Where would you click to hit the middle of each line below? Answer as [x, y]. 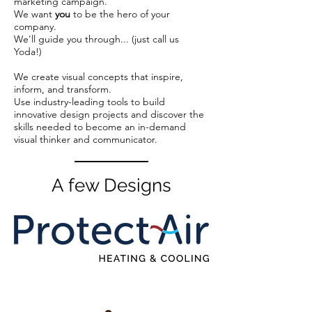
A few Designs [111, 185]
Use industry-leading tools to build [89, 102]
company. [38, 26]
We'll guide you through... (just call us [96, 39]
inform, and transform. [63, 89]
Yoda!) [28, 52]
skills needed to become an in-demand [100, 127]
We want [34, 14]
